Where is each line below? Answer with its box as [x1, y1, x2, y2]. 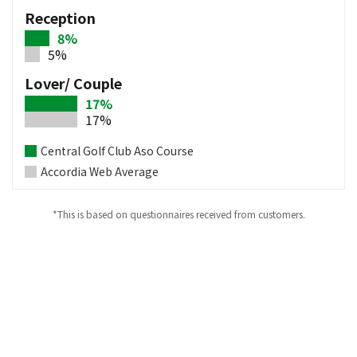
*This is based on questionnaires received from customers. [52, 206, 305, 221]
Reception [25, 6, 96, 28]
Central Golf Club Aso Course [41, 142, 194, 159]
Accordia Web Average [41, 163, 159, 179]
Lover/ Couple [25, 72, 122, 93]
